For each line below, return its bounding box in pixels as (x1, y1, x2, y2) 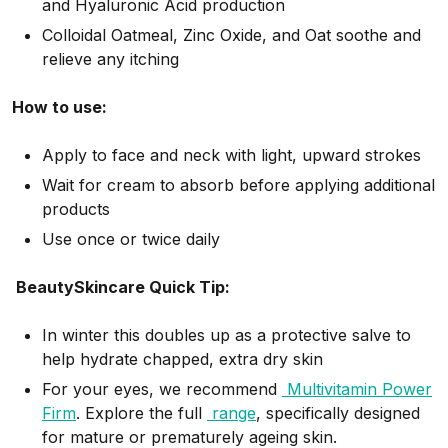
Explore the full (85, 403, 207, 424)
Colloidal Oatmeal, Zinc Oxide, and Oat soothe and (42, 25, 421, 46)
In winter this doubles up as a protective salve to (42, 325, 411, 346)
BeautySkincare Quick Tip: (16, 277, 230, 298)
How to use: (12, 97, 107, 118)
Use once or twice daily (42, 229, 220, 250)
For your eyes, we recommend (42, 379, 282, 400)
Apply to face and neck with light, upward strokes (42, 145, 421, 166)
